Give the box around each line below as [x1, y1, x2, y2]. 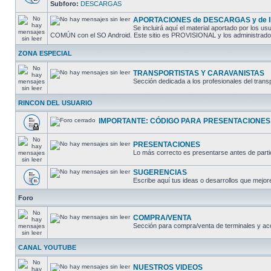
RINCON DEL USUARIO [18, 99, 93, 106]
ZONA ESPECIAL [18, 50, 72, 57]
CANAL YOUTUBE [18, 244, 76, 251]
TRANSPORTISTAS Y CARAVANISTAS [133, 69, 264, 77]
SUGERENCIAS [133, 168, 187, 177]
